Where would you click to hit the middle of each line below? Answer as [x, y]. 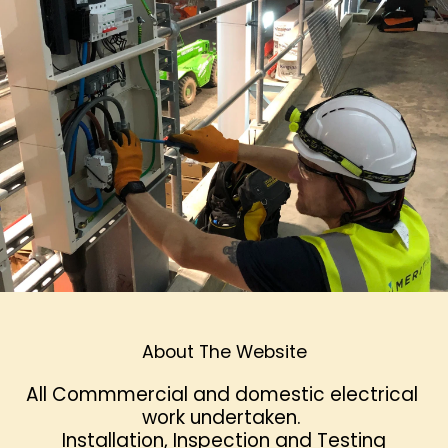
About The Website [224, 352]
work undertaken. [224, 417]
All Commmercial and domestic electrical [221, 394]
